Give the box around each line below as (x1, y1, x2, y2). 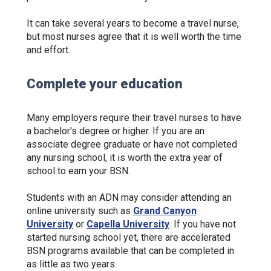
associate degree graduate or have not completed (27, 139, 237, 150)
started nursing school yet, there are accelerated (27, 232, 230, 243)
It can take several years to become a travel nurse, (27, 18, 239, 29)
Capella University (87, 218, 169, 230)
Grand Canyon (133, 205, 197, 217)
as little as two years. (27, 258, 119, 270)
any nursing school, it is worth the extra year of (27, 152, 223, 163)
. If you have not (169, 218, 236, 230)
